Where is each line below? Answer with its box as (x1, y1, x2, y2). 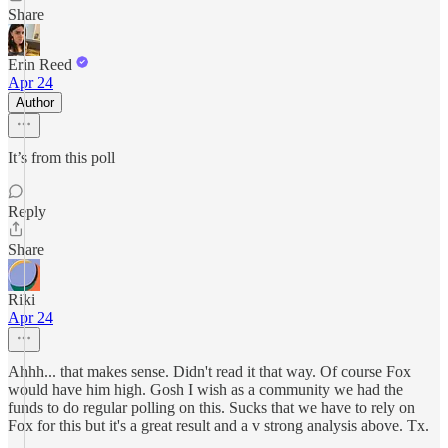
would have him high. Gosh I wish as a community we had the (8, 381, 403, 398)
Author (16, 95, 54, 110)
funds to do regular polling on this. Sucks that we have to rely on (8, 399, 415, 416)
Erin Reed (8, 56, 72, 73)
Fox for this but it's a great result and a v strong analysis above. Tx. (8, 417, 429, 434)
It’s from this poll (8, 149, 115, 166)
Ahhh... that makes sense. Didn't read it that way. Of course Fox (8, 363, 411, 380)
